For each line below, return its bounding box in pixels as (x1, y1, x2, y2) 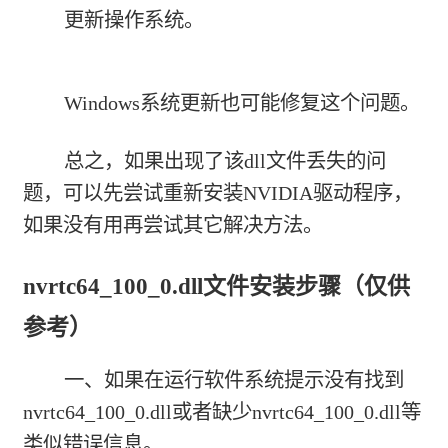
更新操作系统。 (63, 8, 204, 31)
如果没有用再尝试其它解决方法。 (23, 213, 324, 236)
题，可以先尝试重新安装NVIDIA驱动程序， (23, 181, 414, 204)
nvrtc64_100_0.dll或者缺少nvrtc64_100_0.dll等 (23, 400, 422, 423)
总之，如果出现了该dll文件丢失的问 (63, 149, 386, 172)
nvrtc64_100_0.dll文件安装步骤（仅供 (23, 273, 411, 300)
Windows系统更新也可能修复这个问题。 (63, 92, 420, 115)
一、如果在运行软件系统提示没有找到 (63, 368, 404, 391)
